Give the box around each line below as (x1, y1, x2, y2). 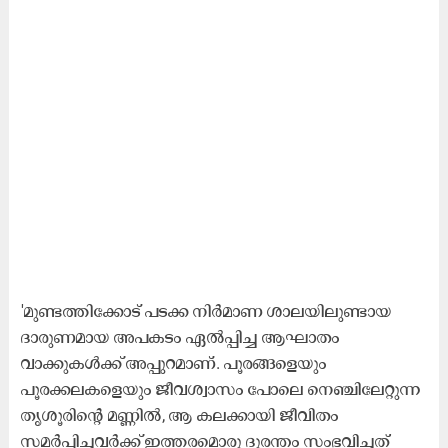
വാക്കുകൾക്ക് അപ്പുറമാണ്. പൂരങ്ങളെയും (20, 352, 327, 373)
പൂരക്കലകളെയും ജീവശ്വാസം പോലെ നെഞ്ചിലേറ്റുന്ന (20, 378, 421, 399)
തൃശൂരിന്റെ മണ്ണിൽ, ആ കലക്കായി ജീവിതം (20, 404, 339, 425)
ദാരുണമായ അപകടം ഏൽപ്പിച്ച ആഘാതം (20, 326, 340, 347)
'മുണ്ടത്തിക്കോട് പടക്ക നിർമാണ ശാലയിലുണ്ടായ (20, 300, 392, 321)
